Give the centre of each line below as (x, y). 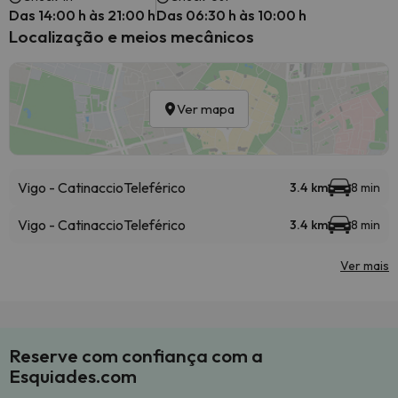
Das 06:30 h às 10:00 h (231, 15)
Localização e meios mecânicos (131, 36)
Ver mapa (206, 109)
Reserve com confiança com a (136, 355)
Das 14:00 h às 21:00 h (82, 15)
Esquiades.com (73, 376)
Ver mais (365, 266)
